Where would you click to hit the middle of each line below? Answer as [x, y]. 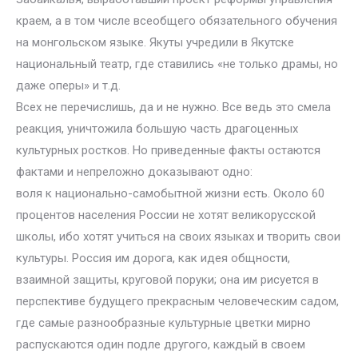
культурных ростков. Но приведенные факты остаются [168, 150]
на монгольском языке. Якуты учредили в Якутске [155, 42]
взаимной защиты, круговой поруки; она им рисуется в [167, 280]
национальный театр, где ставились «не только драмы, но [177, 64]
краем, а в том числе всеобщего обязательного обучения [177, 21]
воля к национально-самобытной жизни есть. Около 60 [170, 193]
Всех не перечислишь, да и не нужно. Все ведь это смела [173, 107]
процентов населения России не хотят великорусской [166, 215]
